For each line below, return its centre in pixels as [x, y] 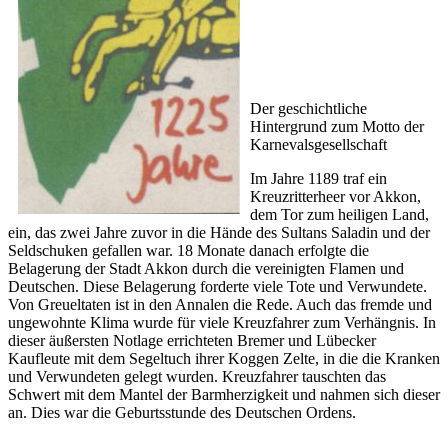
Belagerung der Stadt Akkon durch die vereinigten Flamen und [206, 269]
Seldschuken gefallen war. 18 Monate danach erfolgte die [188, 251]
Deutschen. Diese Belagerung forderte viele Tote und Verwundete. [217, 287]
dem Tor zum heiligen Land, [339, 215]
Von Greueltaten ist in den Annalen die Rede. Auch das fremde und [220, 305]
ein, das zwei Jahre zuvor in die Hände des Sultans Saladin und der [219, 233]
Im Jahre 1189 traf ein [318, 179]
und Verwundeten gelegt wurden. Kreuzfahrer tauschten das [197, 377]
